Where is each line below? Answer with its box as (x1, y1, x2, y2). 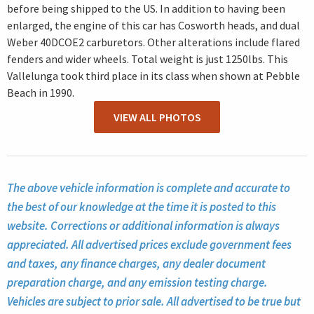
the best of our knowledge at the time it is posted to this (7, 198, 276, 214)
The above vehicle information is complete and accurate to (7, 179, 290, 196)
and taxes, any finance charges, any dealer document (7, 255, 266, 271)
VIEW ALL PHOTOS (113, 110, 201, 125)
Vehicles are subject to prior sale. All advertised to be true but (7, 293, 301, 309)
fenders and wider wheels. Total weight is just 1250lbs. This (7, 52, 288, 67)
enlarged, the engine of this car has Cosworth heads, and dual (7, 18, 300, 33)
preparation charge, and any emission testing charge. (7, 274, 268, 290)
